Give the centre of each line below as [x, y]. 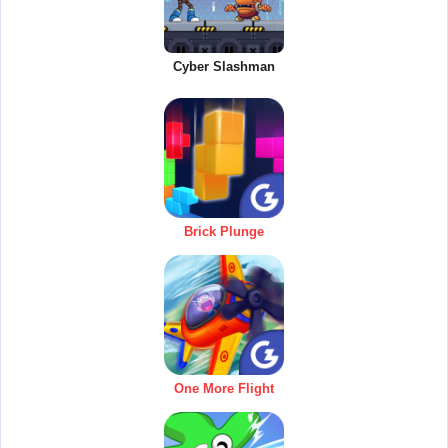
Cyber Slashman [224, 67]
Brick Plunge [224, 232]
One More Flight [224, 389]
